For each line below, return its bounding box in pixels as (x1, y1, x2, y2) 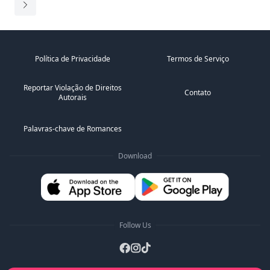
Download (118, 151, 152, 161)
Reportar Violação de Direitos (23, 83, 122, 93)
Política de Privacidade (34, 54, 110, 64)
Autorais (58, 92, 87, 102)
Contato (184, 87, 211, 98)
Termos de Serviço (166, 54, 229, 64)
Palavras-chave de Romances (23, 124, 122, 134)
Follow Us (119, 220, 151, 231)
